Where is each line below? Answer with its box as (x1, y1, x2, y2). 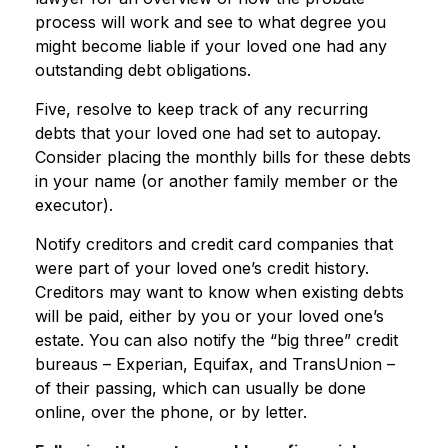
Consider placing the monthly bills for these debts (35, 147, 411, 167)
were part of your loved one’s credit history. (35, 258, 369, 278)
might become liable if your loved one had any (35, 36, 387, 56)
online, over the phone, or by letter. (35, 402, 307, 422)
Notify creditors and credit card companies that (35, 234, 393, 254)
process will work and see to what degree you (35, 12, 386, 32)
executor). (35, 195, 113, 215)
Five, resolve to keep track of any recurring (35, 99, 368, 119)
